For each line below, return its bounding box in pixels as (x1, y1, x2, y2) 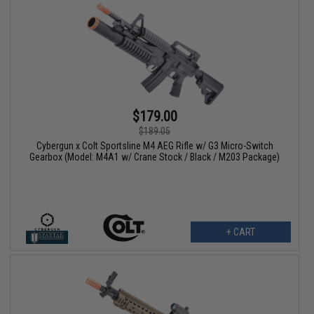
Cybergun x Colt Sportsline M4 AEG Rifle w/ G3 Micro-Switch (36, 139, 273, 151)
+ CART (226, 226, 255, 238)
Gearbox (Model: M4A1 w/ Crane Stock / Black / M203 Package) (29, 151, 280, 163)
